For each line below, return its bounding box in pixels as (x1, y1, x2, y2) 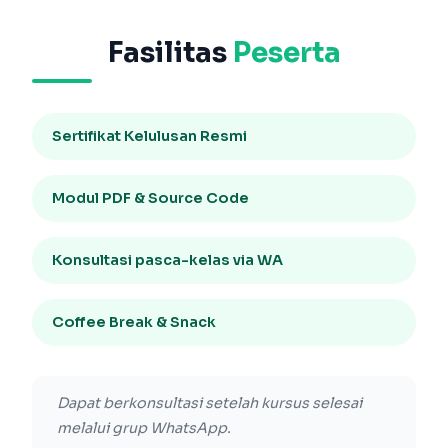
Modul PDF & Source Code (52, 189, 249, 207)
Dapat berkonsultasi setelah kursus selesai (57, 394, 362, 412)
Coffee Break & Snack (52, 313, 216, 331)
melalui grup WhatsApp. (57, 419, 231, 437)
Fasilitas (107, 35, 233, 70)
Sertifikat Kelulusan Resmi (52, 127, 247, 145)
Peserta (232, 35, 341, 70)
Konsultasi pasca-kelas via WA (52, 251, 283, 269)
